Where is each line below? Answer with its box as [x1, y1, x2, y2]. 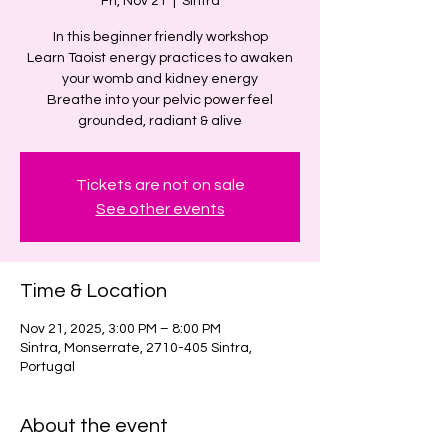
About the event [20, 416, 168, 436]
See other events [95, 201, 225, 217]
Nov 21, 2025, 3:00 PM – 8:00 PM [20, 322, 221, 336]
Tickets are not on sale [75, 177, 245, 193]
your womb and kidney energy [62, 72, 258, 86]
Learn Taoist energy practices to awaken [27, 51, 293, 65]
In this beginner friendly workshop [52, 30, 268, 44]
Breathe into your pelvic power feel [47, 93, 273, 107]
